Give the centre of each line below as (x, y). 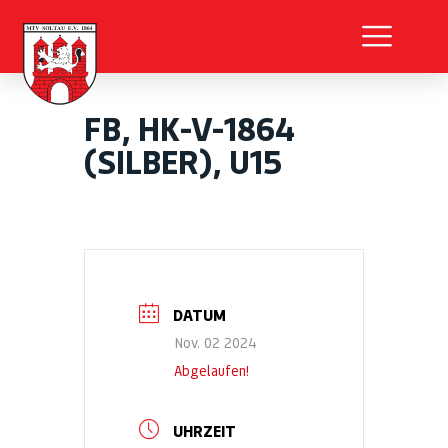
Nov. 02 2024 (215, 343)
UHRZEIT (204, 431)
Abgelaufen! (211, 371)
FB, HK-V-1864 (189, 129)
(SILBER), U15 (183, 162)
